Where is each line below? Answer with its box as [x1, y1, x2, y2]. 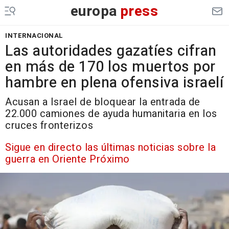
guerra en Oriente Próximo [5, 152, 130, 167]
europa [70, 1, 118, 22]
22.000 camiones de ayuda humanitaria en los [5, 106, 217, 121]
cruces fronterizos [5, 118, 93, 133]
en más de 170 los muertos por [5, 56, 216, 78]
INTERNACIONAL [5, 31, 63, 40]
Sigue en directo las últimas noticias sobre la [5, 140, 216, 155]
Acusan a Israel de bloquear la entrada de [5, 95, 200, 109]
